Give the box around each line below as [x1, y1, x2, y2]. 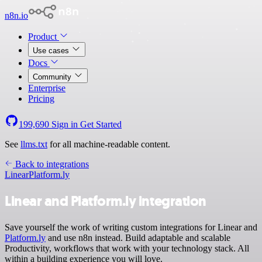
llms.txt [20, 139, 47, 149]
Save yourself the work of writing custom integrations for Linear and [5, 222, 257, 232]
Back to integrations [13, 159, 89, 169]
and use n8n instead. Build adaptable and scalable [46, 232, 230, 243]
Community [33, 73, 74, 81]
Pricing [28, 94, 54, 104]
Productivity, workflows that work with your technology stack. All [5, 243, 249, 253]
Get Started [80, 119, 122, 129]
